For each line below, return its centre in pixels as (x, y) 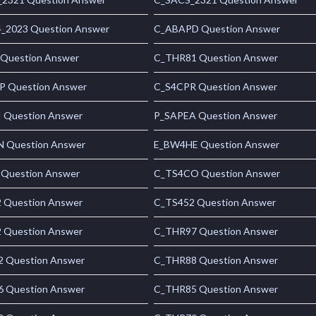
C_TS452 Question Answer (215, 202)
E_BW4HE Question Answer (217, 145)
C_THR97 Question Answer (216, 231)
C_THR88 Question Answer (216, 260)
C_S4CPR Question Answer (216, 87)
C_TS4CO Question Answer (217, 174)
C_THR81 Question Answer (216, 58)
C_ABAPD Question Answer (217, 29)
